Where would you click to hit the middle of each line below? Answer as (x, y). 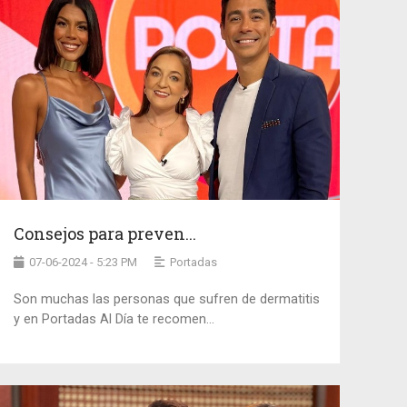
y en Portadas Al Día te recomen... (114, 319)
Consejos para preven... (104, 233)
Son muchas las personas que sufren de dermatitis (166, 299)
